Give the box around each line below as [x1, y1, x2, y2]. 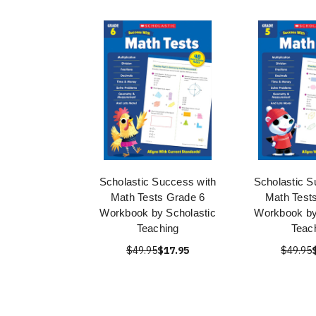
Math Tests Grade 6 [110, 191, 205, 203]
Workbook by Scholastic [99, 207, 216, 219]
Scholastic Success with [99, 176, 217, 188]
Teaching [136, 222, 179, 234]
